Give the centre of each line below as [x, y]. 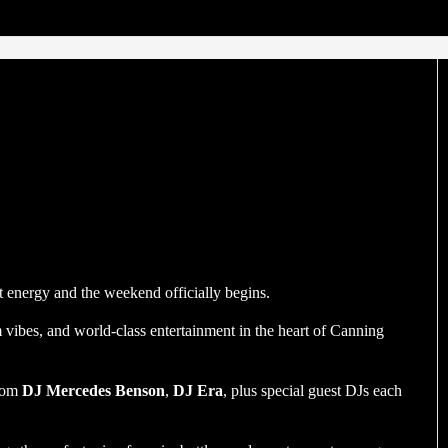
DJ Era [198, 390]
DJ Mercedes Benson [93, 390]
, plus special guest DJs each [312, 390]
